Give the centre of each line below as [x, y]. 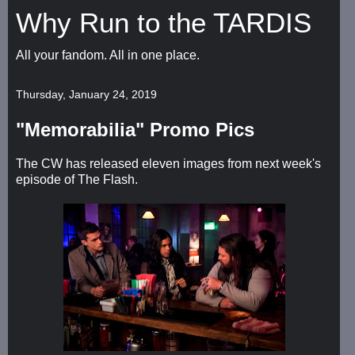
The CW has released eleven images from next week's [168, 163]
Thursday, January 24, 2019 [86, 94]
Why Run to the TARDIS [164, 23]
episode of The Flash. [77, 179]
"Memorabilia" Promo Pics [135, 130]
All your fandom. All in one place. [108, 55]
